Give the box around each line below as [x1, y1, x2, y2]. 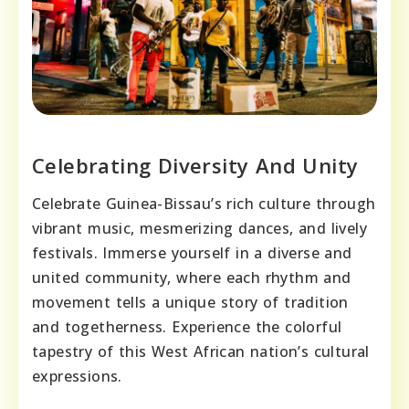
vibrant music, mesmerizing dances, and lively [32, 218, 367, 239]
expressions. [32, 366, 122, 387]
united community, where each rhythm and [32, 267, 351, 288]
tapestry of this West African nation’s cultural [32, 341, 370, 362]
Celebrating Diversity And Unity [32, 152, 359, 180]
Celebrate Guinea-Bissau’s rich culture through [32, 194, 376, 215]
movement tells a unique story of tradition [32, 292, 349, 313]
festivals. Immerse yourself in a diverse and [32, 243, 352, 264]
